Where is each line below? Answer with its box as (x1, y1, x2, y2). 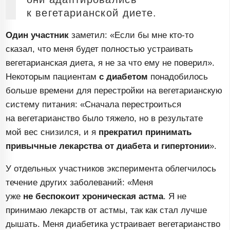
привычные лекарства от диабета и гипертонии (6, 141, 210, 151)
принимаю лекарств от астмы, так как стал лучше (6, 205, 207, 216)
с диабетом (99, 72, 148, 82)
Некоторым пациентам (6, 72, 100, 82)
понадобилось (148, 72, 208, 82)
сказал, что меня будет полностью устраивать (6, 44, 194, 54)
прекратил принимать (99, 127, 192, 138)
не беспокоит (23, 191, 83, 202)
